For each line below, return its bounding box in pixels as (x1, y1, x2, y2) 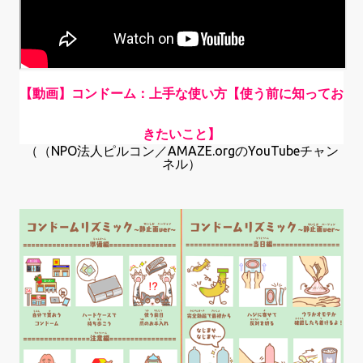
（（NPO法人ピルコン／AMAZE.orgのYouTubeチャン (24, 143, 339, 158)
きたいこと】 (143, 126, 220, 143)
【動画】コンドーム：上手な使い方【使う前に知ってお (19, 86, 344, 102)
